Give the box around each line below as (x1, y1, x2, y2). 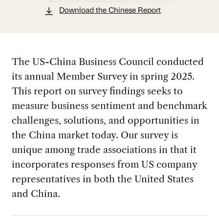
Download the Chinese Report (59, 7, 161, 15)
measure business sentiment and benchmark (11, 99, 207, 111)
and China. (11, 187, 60, 199)
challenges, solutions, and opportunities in (11, 114, 199, 126)
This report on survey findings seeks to (11, 85, 183, 97)
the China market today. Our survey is (11, 129, 178, 141)
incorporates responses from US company (11, 158, 197, 170)
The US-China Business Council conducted (11, 55, 204, 67)
